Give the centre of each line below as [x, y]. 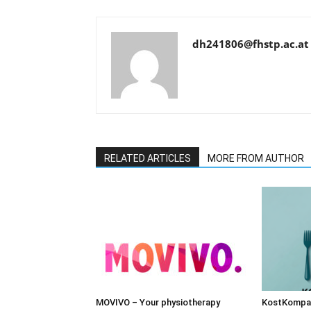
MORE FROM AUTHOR [256, 158]
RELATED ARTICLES [148, 158]
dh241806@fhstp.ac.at [251, 43]
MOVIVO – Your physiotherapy [158, 302]
